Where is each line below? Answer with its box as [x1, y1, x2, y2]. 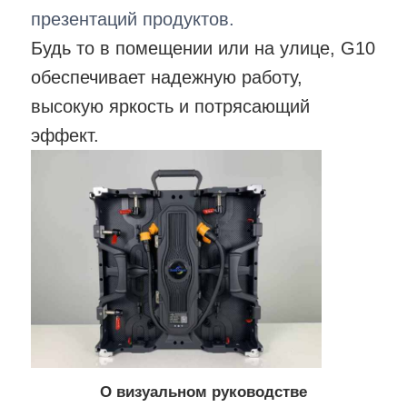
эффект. [31, 124, 100, 145]
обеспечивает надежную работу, [31, 66, 303, 87]
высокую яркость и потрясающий [31, 95, 311, 116]
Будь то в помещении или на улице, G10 [31, 37, 376, 58]
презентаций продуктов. [31, 8, 235, 29]
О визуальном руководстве [100, 382, 307, 401]
